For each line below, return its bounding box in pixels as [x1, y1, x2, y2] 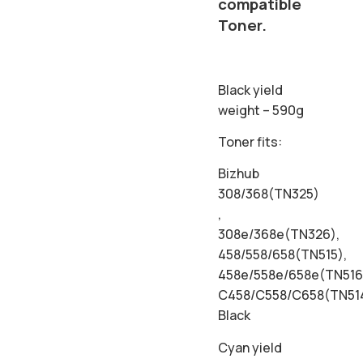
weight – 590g [218, 100, 305, 119]
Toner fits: [218, 132, 283, 151]
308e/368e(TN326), [218, 225, 340, 244]
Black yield [218, 80, 284, 99]
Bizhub [218, 164, 260, 183]
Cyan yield [218, 338, 283, 357]
